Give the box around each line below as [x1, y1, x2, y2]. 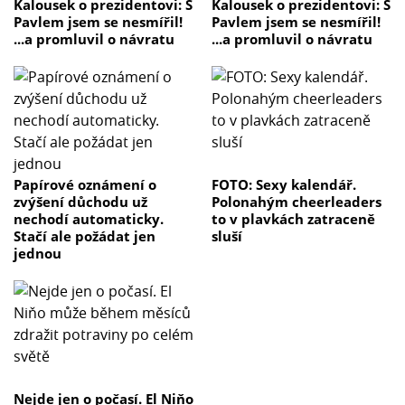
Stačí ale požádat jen [14, 227, 155, 246]
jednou [14, 244, 61, 263]
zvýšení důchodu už [14, 193, 147, 212]
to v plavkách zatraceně [212, 210, 375, 229]
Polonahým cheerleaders [212, 193, 381, 212]
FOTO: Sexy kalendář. [212, 175, 356, 194]
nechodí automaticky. [14, 210, 164, 229]
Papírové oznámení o [14, 175, 156, 194]
